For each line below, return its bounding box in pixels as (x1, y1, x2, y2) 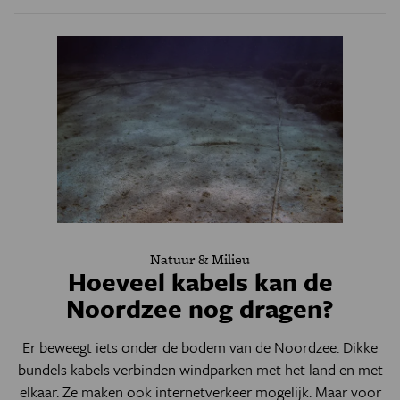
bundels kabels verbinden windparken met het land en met (17, 357, 383, 380)
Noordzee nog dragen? (66, 289, 334, 326)
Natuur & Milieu (150, 248, 250, 270)
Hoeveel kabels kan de (67, 262, 333, 299)
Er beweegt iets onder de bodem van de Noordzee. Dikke (22, 335, 378, 358)
